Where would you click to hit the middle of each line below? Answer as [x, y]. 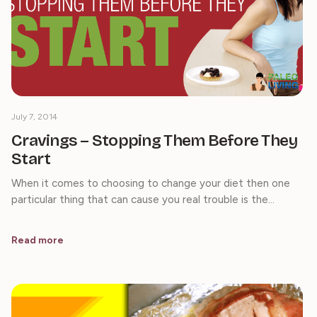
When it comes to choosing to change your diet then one [151, 183]
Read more [38, 240]
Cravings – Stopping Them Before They [155, 140]
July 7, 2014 [34, 116]
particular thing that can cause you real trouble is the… [143, 199]
